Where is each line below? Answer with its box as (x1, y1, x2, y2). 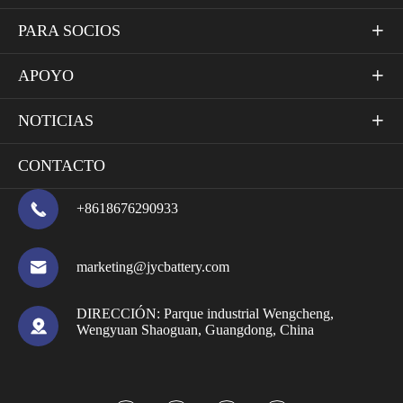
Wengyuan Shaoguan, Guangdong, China (76, 321, 314, 337)
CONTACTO (18, 156, 105, 175)
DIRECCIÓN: (76, 305, 164, 321)
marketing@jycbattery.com (76, 259, 229, 275)
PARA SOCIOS (18, 21, 121, 40)
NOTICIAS (18, 111, 94, 130)
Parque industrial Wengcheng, (164, 305, 334, 321)
